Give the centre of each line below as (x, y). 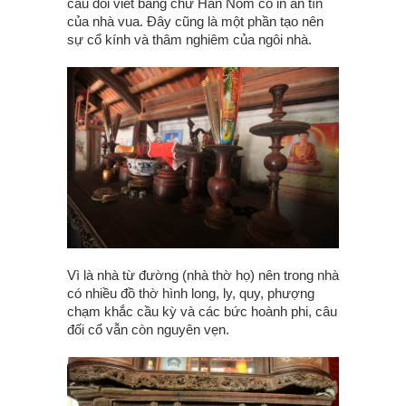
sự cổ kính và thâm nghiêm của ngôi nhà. (191, 39)
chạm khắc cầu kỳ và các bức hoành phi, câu (202, 311)
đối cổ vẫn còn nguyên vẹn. (148, 329)
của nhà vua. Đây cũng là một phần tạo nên (195, 21)
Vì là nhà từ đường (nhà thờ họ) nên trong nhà (203, 275)
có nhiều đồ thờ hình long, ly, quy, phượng (191, 293)
